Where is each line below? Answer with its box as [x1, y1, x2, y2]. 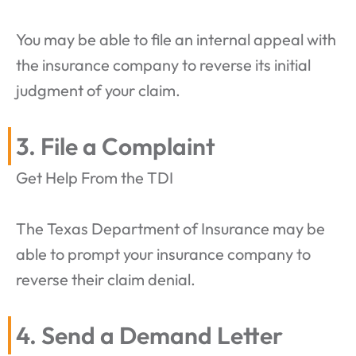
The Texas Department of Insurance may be [16, 218, 325, 238]
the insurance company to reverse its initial [16, 54, 311, 75]
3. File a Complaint [16, 130, 215, 161]
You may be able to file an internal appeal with [16, 29, 336, 49]
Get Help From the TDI [16, 167, 173, 188]
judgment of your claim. [16, 79, 180, 100]
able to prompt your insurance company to [16, 243, 311, 264]
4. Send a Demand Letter [16, 319, 283, 350]
